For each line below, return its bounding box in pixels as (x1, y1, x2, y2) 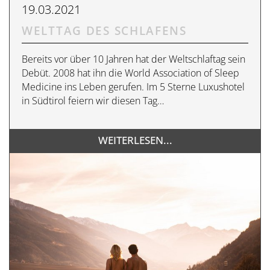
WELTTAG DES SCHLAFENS (22, 22, 187, 39)
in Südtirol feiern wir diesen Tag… (22, 93, 164, 107)
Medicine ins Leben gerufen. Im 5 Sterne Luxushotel (22, 80, 245, 93)
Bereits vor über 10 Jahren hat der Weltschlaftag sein (22, 52, 245, 66)
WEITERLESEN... (98, 133, 172, 147)
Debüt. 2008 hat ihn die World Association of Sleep (22, 66, 239, 80)
